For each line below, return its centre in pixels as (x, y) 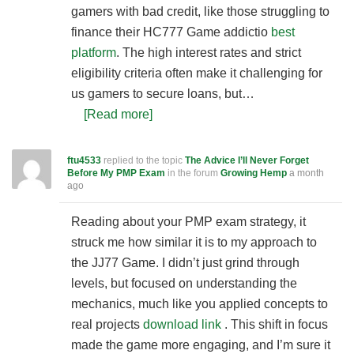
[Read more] (118, 114)
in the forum (193, 173)
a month (307, 173)
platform (94, 53)
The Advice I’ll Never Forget (247, 160)
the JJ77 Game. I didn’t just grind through (185, 263)
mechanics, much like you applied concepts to (200, 304)
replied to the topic (143, 160)
